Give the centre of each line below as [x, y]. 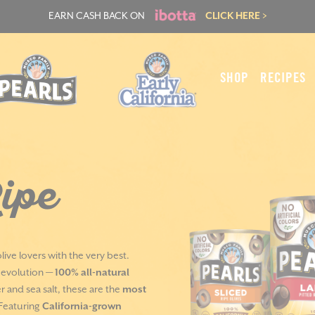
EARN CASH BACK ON [97, 17]
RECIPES [283, 78]
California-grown [81, 307]
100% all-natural [92, 273]
